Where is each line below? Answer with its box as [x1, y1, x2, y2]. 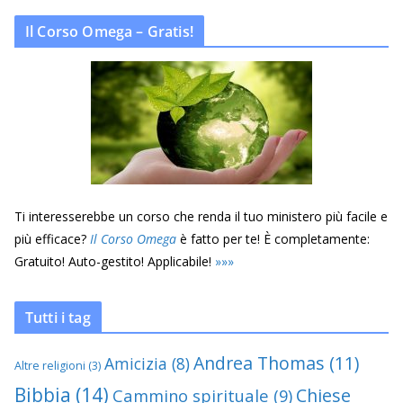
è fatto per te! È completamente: [176, 229, 370, 247]
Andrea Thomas [193, 350, 325, 375]
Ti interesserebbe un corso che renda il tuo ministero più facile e [14, 207, 388, 225]
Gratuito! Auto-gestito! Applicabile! [14, 252, 215, 270]
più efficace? [14, 229, 90, 247]
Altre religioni [14, 357, 85, 373]
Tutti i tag [25, 307, 91, 327]
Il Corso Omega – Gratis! [25, 21, 193, 41]
